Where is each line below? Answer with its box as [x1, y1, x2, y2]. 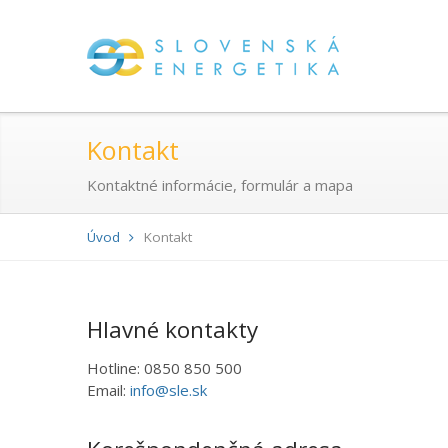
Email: [87, 380, 130, 401]
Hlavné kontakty [87, 314, 258, 345]
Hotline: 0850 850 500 [87, 358, 242, 379]
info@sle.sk [130, 380, 207, 401]
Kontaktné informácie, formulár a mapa [87, 175, 353, 195]
